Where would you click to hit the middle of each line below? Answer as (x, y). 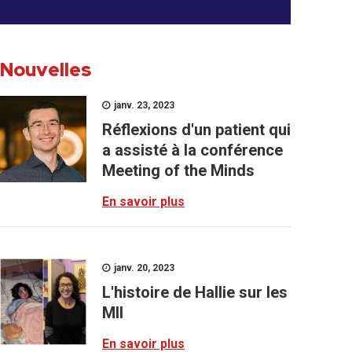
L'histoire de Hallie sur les (195, 292)
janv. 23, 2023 (143, 105)
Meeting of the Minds (178, 170)
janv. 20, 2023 (143, 268)
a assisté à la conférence (192, 150)
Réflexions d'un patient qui (196, 130)
